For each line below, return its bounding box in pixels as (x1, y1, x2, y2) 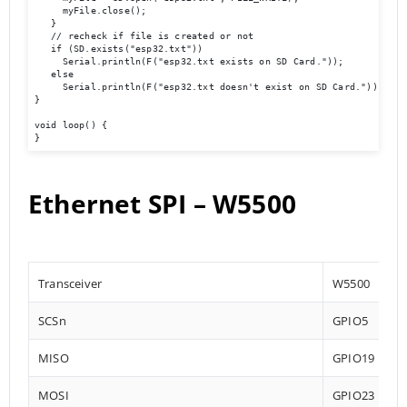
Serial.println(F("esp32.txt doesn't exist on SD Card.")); (34, 82, 383, 93)
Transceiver (38, 274, 103, 292)
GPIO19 (333, 349, 375, 366)
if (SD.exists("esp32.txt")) (34, 44, 203, 55)
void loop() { (34, 120, 108, 131)
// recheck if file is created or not (34, 31, 254, 42)
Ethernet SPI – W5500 (28, 185, 296, 221)
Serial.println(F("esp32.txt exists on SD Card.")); (34, 56, 344, 67)
